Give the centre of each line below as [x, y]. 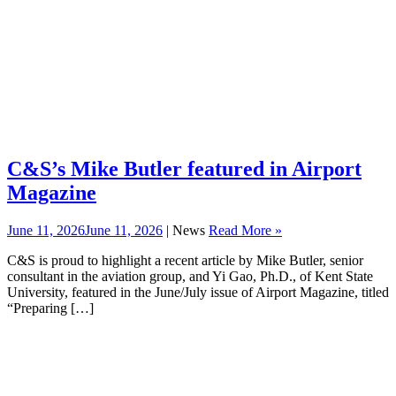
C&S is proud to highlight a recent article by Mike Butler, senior [185, 261]
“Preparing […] [50, 308]
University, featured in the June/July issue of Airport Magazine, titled [198, 293]
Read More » [245, 231]
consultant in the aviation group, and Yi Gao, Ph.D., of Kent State [190, 277]
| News [186, 231]
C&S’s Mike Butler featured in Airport [184, 169]
